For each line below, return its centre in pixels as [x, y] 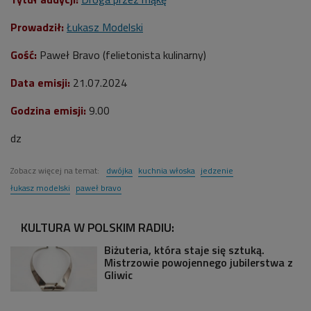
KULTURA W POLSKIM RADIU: [98, 227]
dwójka [119, 170]
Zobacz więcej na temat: [56, 170]
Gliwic [118, 275]
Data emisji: [40, 82]
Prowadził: [37, 27]
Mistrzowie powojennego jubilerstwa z [199, 262]
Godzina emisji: [48, 110]
